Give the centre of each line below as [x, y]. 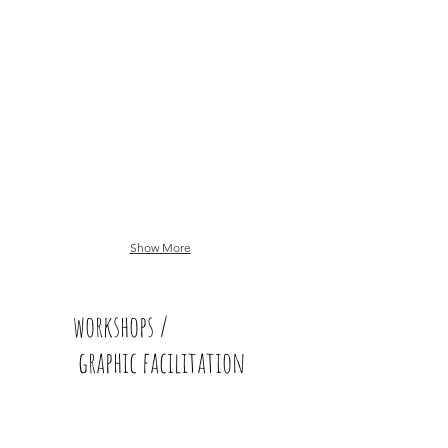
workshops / [121, 326]
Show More [160, 247]
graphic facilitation [159, 362]
